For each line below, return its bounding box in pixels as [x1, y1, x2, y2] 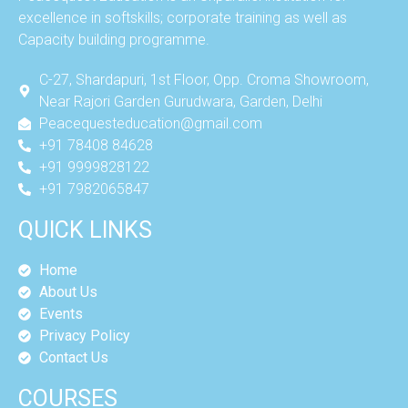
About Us [38, 283, 97, 301]
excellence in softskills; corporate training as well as [18, 9, 347, 27]
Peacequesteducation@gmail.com [38, 115, 262, 133]
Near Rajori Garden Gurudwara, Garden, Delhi [38, 93, 322, 111]
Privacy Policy [38, 327, 130, 345]
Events [38, 305, 83, 323]
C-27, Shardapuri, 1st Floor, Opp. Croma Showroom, [38, 71, 369, 89]
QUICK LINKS [18, 217, 152, 244]
